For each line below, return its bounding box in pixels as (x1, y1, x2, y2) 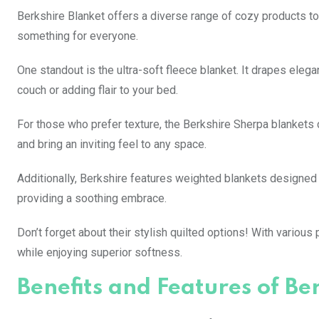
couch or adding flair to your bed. (17, 83, 178, 98)
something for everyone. (17, 29, 138, 43)
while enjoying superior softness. (17, 246, 182, 260)
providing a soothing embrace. (17, 192, 167, 206)
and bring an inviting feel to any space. (17, 137, 206, 152)
